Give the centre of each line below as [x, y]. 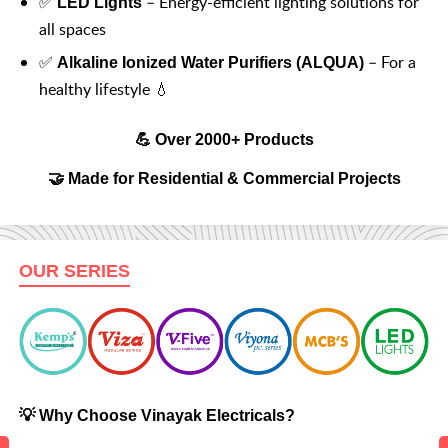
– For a [390, 62]
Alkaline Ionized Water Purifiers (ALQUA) [210, 63]
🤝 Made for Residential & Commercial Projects [224, 177]
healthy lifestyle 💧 [104, 89]
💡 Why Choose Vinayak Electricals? [157, 414]
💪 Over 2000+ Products [224, 139]
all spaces [72, 29]
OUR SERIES [74, 271]
